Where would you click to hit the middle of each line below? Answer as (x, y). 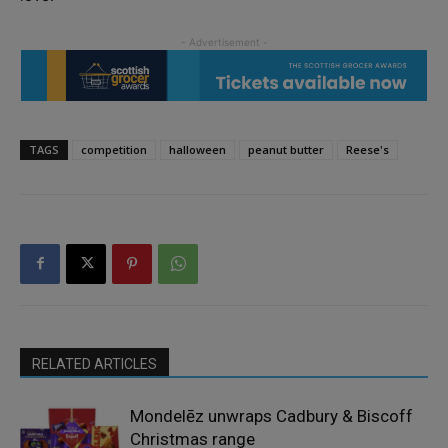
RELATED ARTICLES (94, 363)
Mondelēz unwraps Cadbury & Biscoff (271, 415)
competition (114, 149)
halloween (197, 149)
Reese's (367, 149)
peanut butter (286, 149)
